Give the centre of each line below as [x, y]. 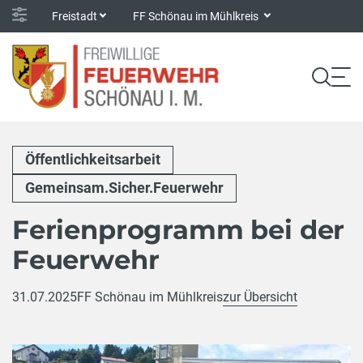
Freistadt [75, 16]
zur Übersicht [260, 297]
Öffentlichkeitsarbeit [93, 160]
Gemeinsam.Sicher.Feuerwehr [124, 188]
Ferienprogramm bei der [179, 229]
